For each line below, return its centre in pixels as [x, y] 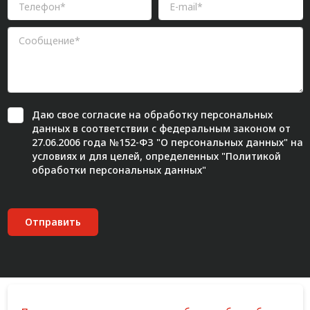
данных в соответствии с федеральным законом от [161, 129]
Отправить [53, 222]
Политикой [253, 156]
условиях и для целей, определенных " [128, 156]
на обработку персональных [199, 115]
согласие [103, 115]
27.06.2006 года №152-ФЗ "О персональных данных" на [167, 143]
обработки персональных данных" [119, 170]
